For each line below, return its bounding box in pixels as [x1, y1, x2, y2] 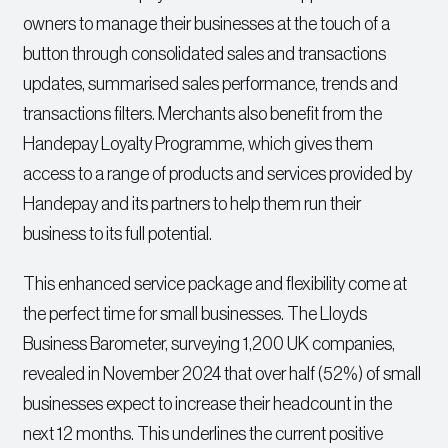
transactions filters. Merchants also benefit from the [23, 105, 383, 124]
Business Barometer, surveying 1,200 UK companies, [23, 335, 396, 354]
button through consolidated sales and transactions [23, 45, 387, 64]
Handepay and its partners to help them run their [23, 195, 362, 214]
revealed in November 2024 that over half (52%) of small [23, 365, 422, 384]
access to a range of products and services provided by [23, 165, 413, 184]
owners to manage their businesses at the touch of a [23, 15, 391, 34]
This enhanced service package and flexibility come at [23, 275, 408, 294]
